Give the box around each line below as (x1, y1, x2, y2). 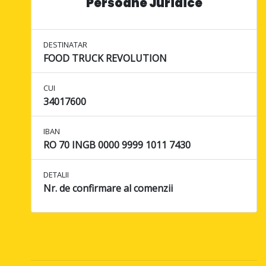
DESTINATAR (43, 39, 88, 50)
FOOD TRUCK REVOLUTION (43, 52, 167, 65)
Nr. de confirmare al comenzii (43, 182, 173, 195)
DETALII (43, 169, 69, 180)
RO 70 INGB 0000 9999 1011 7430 (43, 138, 191, 152)
